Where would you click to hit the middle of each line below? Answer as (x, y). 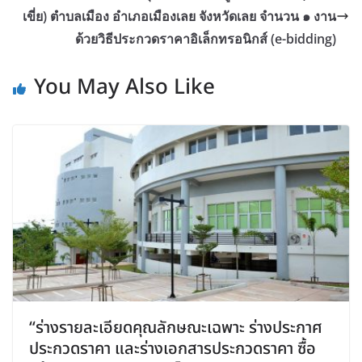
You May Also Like (124, 87)
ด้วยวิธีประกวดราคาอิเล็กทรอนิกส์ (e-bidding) (206, 38)
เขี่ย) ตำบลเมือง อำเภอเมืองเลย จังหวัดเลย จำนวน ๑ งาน (179, 16)
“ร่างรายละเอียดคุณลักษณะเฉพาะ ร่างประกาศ (176, 328)
